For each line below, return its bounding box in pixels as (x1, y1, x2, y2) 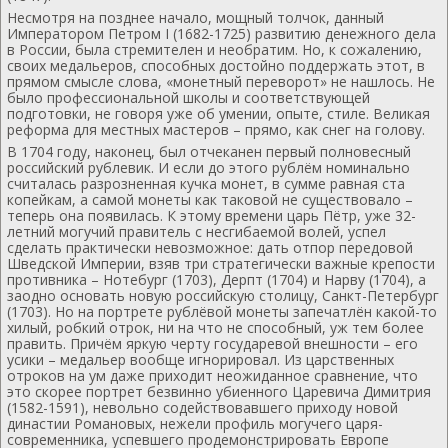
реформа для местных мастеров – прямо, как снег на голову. (7, 120, 425, 139)
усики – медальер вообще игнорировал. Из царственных (7, 350, 394, 369)
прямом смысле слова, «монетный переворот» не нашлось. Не (7, 72, 435, 91)
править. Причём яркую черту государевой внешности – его (7, 334, 418, 353)
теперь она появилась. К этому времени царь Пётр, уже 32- (7, 206, 416, 225)
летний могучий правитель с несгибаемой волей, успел (7, 222, 386, 241)
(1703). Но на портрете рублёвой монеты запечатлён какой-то (7, 302, 437, 321)
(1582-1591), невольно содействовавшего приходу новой (7, 398, 398, 417)
